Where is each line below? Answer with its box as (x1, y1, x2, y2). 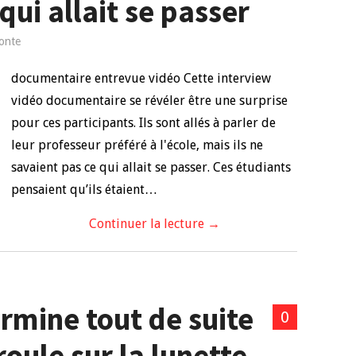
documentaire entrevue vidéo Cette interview (11, 71, 271, 86)
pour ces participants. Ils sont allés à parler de (11, 115, 276, 130)
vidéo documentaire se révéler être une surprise (11, 93, 288, 108)
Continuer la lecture (88, 216, 207, 231)
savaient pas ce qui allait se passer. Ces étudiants (11, 160, 291, 175)
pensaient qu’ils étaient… (11, 182, 157, 197)
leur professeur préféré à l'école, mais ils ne (11, 137, 263, 153)
